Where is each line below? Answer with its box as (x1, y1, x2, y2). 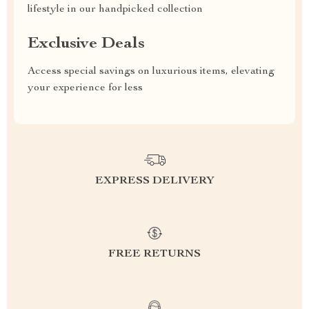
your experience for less (28, 83, 143, 94)
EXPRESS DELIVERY (94, 176, 215, 187)
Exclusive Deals (28, 36, 145, 52)
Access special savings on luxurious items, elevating (28, 66, 275, 77)
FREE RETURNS (108, 249, 201, 260)
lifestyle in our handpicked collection (28, 4, 203, 15)
